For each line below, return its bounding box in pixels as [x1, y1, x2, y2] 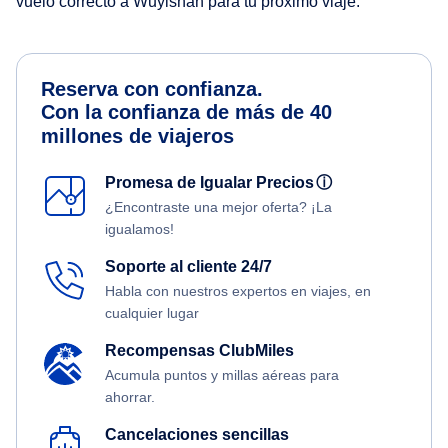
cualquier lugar [105, 305, 199, 322]
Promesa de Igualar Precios [105, 174, 322, 192]
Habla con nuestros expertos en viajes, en [105, 283, 371, 300]
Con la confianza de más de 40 [41, 101, 332, 124]
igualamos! [105, 221, 174, 238]
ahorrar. [105, 389, 155, 406]
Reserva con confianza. [41, 78, 263, 101]
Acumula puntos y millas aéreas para [105, 367, 339, 384]
